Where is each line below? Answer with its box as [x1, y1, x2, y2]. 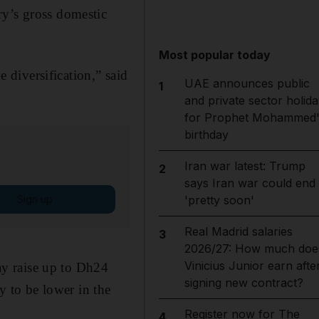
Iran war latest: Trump [184, 159, 305, 173]
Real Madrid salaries [184, 224, 293, 239]
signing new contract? [184, 276, 303, 290]
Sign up [16, 192, 53, 205]
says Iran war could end [184, 176, 315, 190]
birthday [184, 127, 229, 142]
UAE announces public [184, 76, 310, 90]
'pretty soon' [184, 193, 254, 207]
